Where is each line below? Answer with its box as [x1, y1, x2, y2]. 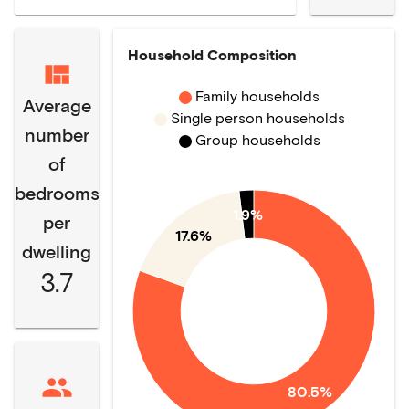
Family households [195, 87, 320, 104]
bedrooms [14, 182, 100, 204]
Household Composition [128, 46, 297, 63]
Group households [194, 131, 320, 148]
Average [22, 94, 91, 116]
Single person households [170, 109, 345, 126]
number [24, 123, 89, 145]
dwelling [22, 240, 91, 262]
